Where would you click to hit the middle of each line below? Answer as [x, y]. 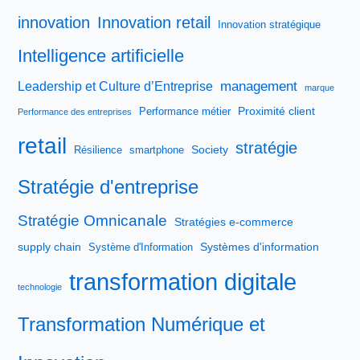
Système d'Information [141, 248]
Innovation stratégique [270, 25]
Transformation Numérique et [142, 325]
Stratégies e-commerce [234, 222]
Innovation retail [154, 23]
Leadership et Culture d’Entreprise [116, 87]
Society [210, 150]
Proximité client [277, 111]
